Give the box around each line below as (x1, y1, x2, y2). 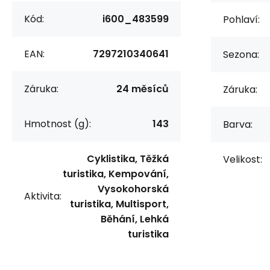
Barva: (223, 117, 253, 131)
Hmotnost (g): (24, 116, 91, 131)
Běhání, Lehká (101, 212, 169, 226)
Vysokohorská (98, 181, 169, 196)
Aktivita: (24, 189, 61, 204)
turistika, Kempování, (63, 166, 169, 181)
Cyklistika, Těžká (87, 151, 169, 166)
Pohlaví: (223, 12, 260, 27)
